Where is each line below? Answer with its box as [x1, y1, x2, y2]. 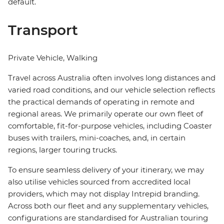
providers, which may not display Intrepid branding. [8, 189, 199, 199]
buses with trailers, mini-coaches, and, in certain [8, 133, 185, 143]
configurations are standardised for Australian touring [8, 213, 208, 223]
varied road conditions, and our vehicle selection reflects [8, 85, 215, 95]
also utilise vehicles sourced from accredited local [8, 177, 190, 187]
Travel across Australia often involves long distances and [8, 73, 215, 83]
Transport [8, 21, 78, 39]
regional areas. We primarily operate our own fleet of [8, 109, 203, 119]
